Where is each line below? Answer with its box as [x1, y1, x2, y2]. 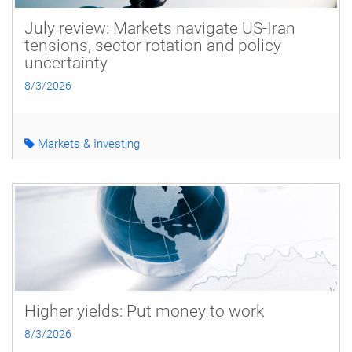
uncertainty [24, 53, 108, 72]
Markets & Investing [35, 136, 140, 151]
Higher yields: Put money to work [24, 301, 264, 321]
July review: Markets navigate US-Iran [24, 18, 295, 38]
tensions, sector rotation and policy [24, 35, 281, 55]
